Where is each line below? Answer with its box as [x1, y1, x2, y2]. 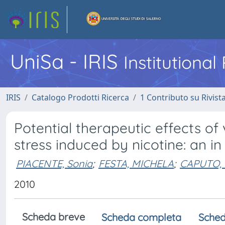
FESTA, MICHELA [98, 157, 174, 170]
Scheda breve [22, 210, 85, 223]
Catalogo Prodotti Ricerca [32, 92, 129, 103]
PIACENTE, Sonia [16, 157, 92, 170]
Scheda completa [101, 211, 181, 223]
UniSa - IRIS [10, 49, 124, 74]
